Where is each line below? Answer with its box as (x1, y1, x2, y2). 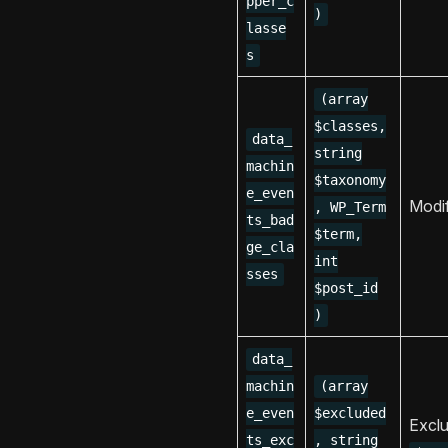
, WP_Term (314, 199, 386, 216)
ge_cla (246, 239, 294, 256)
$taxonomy (314, 172, 386, 189)
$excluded (314, 405, 386, 422)
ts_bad (246, 212, 294, 229)
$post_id (314, 280, 378, 297)
